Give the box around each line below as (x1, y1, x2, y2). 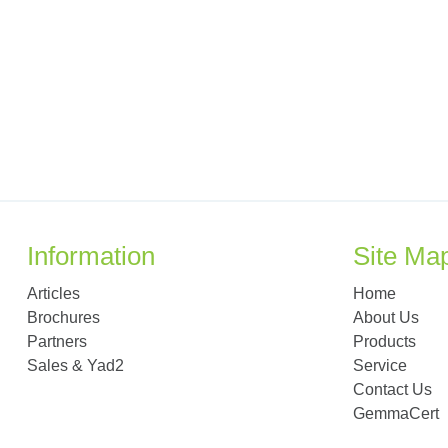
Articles (26, 285, 80, 303)
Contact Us (352, 381, 432, 399)
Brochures (26, 309, 100, 327)
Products (352, 333, 416, 351)
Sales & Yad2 (26, 357, 124, 375)
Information (26, 241, 155, 272)
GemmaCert (352, 405, 439, 423)
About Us (352, 309, 419, 327)
